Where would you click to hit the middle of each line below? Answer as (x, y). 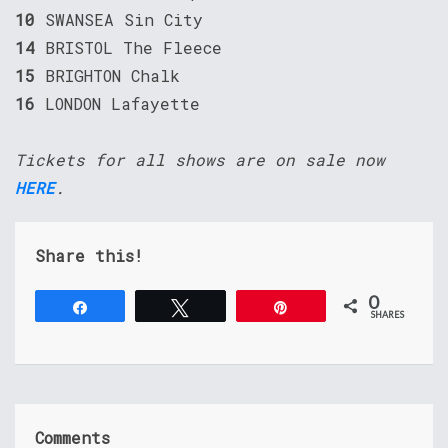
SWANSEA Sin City (124, 20)
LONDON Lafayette (122, 104)
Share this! (89, 256)
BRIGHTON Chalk (112, 76)
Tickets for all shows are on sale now (200, 160)
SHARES (388, 315)
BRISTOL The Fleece (133, 48)
